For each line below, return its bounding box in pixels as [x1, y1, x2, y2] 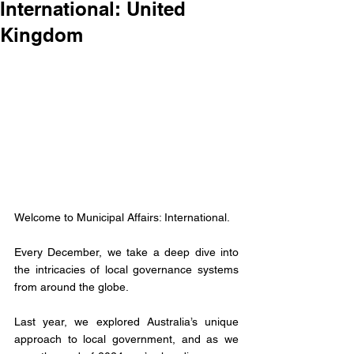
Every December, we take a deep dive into [14, 246, 239, 259]
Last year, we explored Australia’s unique [14, 315, 239, 329]
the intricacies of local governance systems [14, 263, 239, 277]
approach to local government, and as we [14, 333, 239, 346]
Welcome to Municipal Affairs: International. [14, 211, 230, 224]
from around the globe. [14, 281, 131, 294]
